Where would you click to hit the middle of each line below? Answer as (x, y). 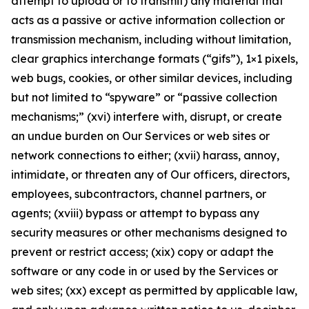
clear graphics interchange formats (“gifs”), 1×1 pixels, (154, 59)
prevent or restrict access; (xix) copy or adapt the (142, 252)
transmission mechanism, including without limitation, (151, 39)
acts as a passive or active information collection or (148, 20)
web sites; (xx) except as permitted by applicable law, (154, 290)
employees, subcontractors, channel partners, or (139, 194)
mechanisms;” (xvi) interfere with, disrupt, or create (147, 117)
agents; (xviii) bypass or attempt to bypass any (135, 213)
